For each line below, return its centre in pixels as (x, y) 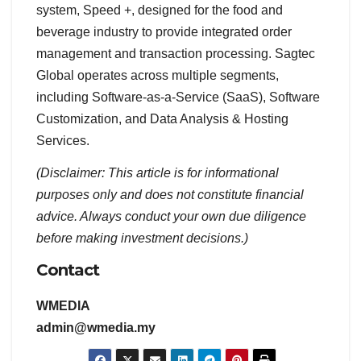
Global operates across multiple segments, (158, 76)
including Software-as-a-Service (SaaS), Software (178, 98)
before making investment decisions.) (142, 238)
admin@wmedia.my (96, 327)
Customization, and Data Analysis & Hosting (162, 119)
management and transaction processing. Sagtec (176, 54)
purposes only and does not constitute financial (170, 194)
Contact (68, 270)
